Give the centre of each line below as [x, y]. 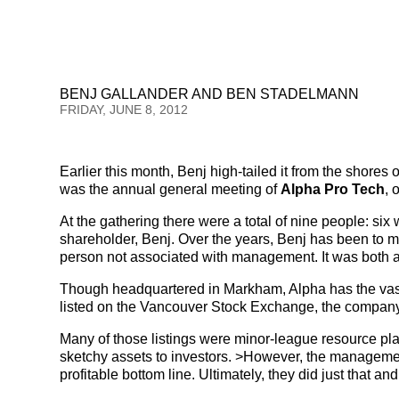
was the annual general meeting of [171, 189]
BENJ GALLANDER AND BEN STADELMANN [210, 94]
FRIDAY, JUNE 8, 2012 [124, 110]
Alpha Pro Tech [333, 189]
